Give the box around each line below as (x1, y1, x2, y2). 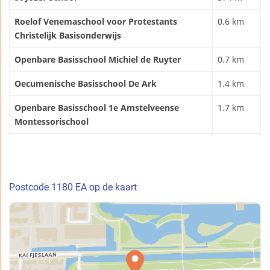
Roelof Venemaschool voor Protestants (14, 16, 177, 28)
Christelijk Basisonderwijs (14, 30, 121, 42)
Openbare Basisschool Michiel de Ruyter (14, 54, 181, 66)
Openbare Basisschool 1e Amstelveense (14, 102, 179, 114)
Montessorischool (14, 116, 89, 128)
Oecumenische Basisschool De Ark (14, 78, 157, 90)
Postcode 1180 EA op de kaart (9, 181, 137, 193)
